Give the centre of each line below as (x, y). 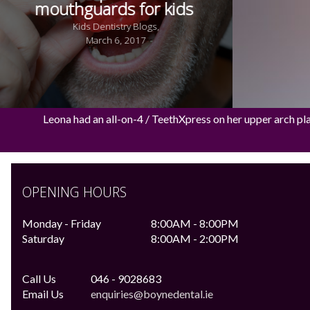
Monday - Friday (62, 224)
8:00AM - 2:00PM (195, 239)
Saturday (43, 239)
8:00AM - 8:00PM (195, 224)
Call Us (39, 279)
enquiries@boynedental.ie (152, 294)
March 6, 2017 (116, 40)
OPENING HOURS (74, 192)
